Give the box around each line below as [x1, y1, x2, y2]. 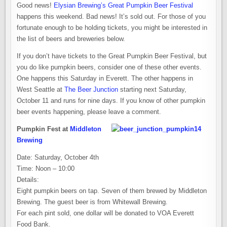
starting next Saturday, [118, 86, 187, 93]
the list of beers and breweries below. [17, 35, 126, 43]
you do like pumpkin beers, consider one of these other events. [17, 63, 202, 71]
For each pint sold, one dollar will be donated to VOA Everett [17, 209, 195, 217]
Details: [17, 176, 40, 183]
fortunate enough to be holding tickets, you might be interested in [17, 24, 208, 31]
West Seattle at [17, 86, 65, 93]
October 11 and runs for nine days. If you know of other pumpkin [17, 97, 206, 104]
